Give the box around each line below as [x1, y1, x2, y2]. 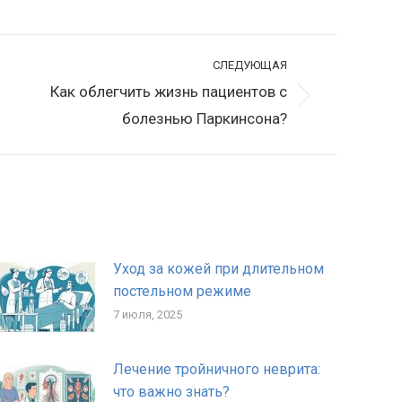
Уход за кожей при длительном [113, 260, 324, 277]
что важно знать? [113, 383, 230, 400]
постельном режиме [113, 283, 251, 300]
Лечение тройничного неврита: [113, 361, 320, 378]
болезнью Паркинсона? [122, 109, 287, 127]
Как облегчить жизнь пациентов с [50, 83, 287, 100]
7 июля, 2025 [113, 308, 182, 321]
